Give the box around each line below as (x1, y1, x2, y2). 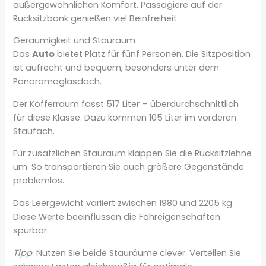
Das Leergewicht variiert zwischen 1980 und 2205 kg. (13, 197, 235, 209)
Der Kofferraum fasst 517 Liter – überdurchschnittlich (13, 97, 239, 110)
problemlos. (13, 175, 65, 187)
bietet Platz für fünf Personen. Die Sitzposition (55, 48, 251, 61)
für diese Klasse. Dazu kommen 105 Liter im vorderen (13, 111, 237, 123)
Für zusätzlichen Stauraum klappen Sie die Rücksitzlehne (13, 147, 252, 160)
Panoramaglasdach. (13, 75, 102, 88)
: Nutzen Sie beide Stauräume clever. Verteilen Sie (32, 246, 242, 259)
